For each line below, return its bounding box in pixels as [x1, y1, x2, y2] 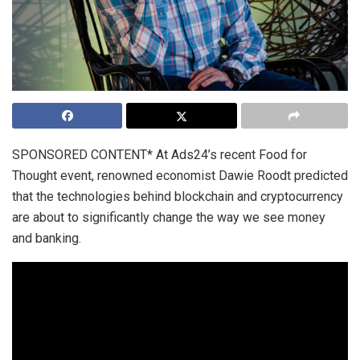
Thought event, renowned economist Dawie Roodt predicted [12, 168, 348, 184]
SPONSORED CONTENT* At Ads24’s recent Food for [12, 147, 307, 163]
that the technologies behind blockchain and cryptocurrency [12, 189, 343, 205]
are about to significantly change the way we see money [12, 210, 325, 226]
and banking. [12, 231, 81, 247]
